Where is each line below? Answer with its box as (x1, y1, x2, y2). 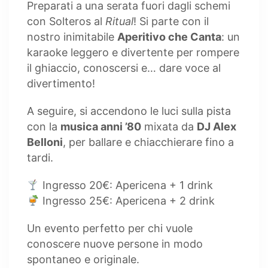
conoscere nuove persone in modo (27, 237, 203, 250)
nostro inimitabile (27, 31, 117, 43)
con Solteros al (27, 15, 105, 28)
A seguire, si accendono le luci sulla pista (27, 105, 231, 117)
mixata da (141, 120, 197, 133)
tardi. (27, 151, 53, 164)
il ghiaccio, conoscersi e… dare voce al (27, 62, 221, 74)
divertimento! (27, 77, 95, 90)
